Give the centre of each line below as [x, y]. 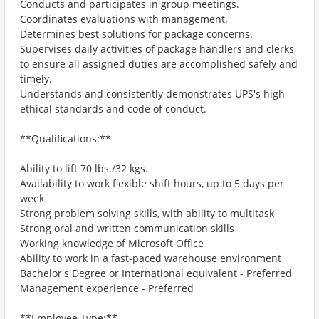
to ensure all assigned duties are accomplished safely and [159, 64]
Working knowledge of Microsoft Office [112, 243]
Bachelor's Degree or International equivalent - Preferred [156, 273]
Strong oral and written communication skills [127, 228]
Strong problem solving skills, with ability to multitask [147, 213]
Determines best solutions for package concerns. [136, 34]
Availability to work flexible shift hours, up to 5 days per [152, 183]
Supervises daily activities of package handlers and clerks [157, 49]
